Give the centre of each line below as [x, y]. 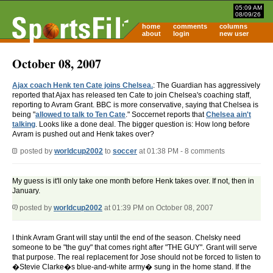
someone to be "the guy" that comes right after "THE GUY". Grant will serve [135, 248]
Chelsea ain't [229, 115]
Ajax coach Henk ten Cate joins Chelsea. [83, 86]
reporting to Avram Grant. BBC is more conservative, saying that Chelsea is [135, 105]
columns [233, 26]
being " [24, 115]
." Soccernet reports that [166, 115]
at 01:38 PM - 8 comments [181, 151]
